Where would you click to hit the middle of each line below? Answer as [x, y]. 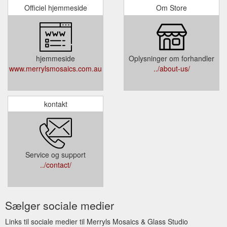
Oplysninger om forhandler [172, 58]
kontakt [55, 104]
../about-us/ [172, 68]
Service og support [55, 154]
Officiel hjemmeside [55, 7]
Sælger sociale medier [60, 205]
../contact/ [55, 164]
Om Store [172, 7]
